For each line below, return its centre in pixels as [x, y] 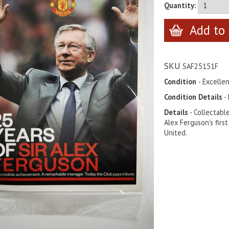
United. [176, 133]
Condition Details [193, 97]
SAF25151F [199, 66]
